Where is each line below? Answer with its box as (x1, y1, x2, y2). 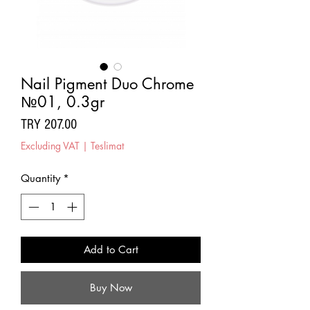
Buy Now (89, 281, 132, 295)
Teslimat (91, 138, 124, 152)
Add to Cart (83, 243, 138, 257)
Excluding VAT (21, 138, 80, 152)
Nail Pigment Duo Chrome (21, 73, 194, 93)
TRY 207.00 (21, 116, 77, 132)
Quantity (21, 171, 60, 185)
